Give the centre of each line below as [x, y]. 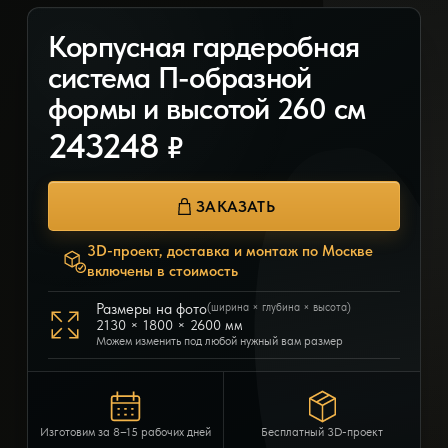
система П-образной [179, 77]
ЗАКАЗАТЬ [235, 206]
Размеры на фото [151, 309]
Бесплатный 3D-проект [322, 432]
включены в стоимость [162, 271]
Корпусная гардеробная [203, 46]
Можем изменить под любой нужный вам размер [219, 341]
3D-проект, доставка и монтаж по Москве [229, 251]
